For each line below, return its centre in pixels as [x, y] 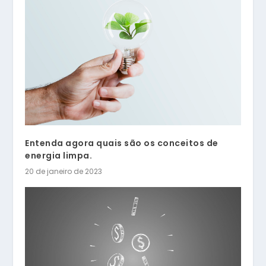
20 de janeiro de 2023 [64, 172]
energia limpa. [59, 156]
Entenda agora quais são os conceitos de [122, 143]
